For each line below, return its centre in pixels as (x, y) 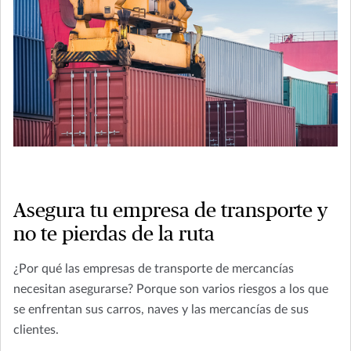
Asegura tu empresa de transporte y (170, 210)
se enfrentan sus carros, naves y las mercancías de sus (161, 309)
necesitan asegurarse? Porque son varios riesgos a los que (171, 289)
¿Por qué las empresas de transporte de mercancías (154, 268)
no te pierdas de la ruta (114, 234)
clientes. (36, 329)
